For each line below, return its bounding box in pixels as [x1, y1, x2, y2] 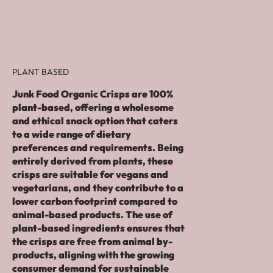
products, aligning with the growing [12, 248, 174, 261]
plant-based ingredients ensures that [12, 221, 185, 234]
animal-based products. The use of [12, 208, 172, 221]
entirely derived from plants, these [12, 154, 173, 167]
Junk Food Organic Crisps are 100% [12, 87, 173, 100]
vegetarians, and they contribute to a [12, 181, 183, 194]
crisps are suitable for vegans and [12, 168, 168, 180]
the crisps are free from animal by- [12, 235, 172, 247]
